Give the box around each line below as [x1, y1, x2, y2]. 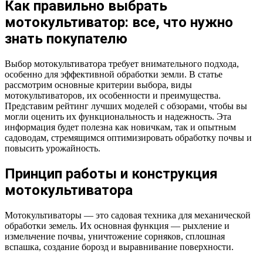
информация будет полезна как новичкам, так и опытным [5, 122, 236, 133]
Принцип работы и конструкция [5, 166, 218, 183]
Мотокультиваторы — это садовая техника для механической [5, 210, 251, 220]
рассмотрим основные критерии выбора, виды [5, 80, 192, 90]
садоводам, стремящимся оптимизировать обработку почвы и [5, 133, 252, 143]
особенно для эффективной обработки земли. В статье [5, 69, 222, 80]
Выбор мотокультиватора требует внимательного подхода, [5, 59, 239, 69]
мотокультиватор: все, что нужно [5, 14, 233, 31]
